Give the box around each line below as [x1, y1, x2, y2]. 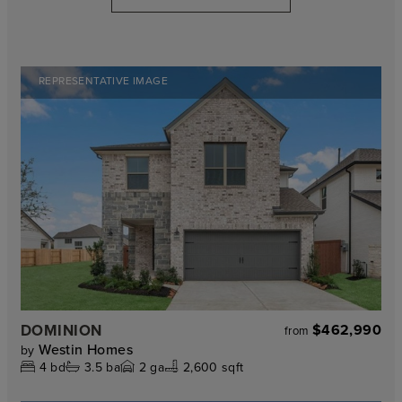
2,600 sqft [182, 357, 244, 376]
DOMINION [21, 319, 102, 341]
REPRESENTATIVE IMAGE [39, 73, 168, 89]
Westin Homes [39, 338, 134, 359]
